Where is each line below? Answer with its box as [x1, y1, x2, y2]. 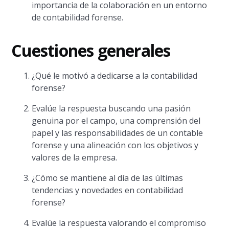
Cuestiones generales [11, 39, 171, 61]
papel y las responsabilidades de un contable [32, 127, 203, 139]
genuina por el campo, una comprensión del [32, 115, 201, 126]
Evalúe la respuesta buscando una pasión [32, 103, 191, 114]
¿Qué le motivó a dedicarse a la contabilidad [32, 70, 198, 81]
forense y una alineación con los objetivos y [32, 140, 199, 151]
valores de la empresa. [32, 152, 118, 163]
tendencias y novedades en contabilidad [32, 185, 184, 196]
